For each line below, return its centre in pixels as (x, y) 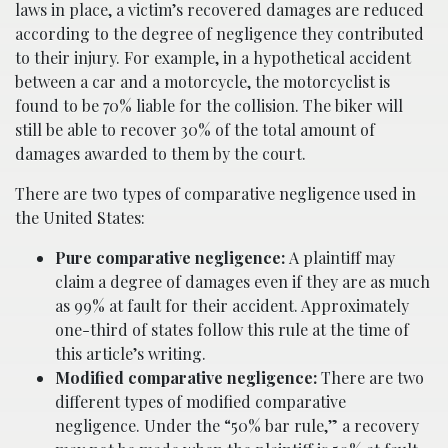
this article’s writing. (130, 354)
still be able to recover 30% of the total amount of (195, 130)
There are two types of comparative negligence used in (215, 194)
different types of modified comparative (200, 402)
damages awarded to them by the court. (160, 154)
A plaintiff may (342, 258)
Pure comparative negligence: (172, 258)
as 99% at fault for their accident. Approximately (232, 306)
